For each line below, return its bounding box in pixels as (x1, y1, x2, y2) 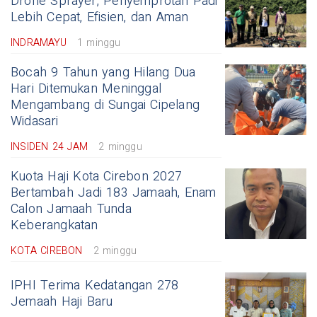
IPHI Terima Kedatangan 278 (11, 276, 179, 296)
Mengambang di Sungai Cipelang (11, 96, 200, 115)
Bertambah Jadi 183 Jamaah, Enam (11, 183, 217, 203)
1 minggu (76, 35, 121, 51)
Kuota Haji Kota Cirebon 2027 (11, 167, 182, 187)
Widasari (11, 112, 59, 132)
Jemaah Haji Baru (11, 292, 113, 312)
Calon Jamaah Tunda (11, 200, 132, 219)
